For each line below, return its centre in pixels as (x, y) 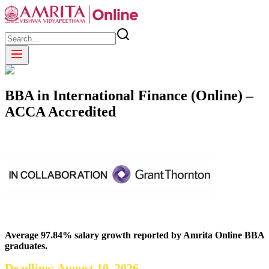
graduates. (27, 246)
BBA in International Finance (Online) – (129, 95)
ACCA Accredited (60, 111)
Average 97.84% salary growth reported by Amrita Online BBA (134, 235)
